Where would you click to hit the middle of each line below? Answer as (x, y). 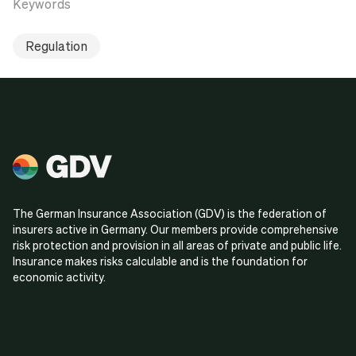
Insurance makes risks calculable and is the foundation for (160, 260)
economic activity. (59, 276)
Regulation (56, 45)
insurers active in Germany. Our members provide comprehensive (176, 228)
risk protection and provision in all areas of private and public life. (177, 244)
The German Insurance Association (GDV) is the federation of (170, 213)
